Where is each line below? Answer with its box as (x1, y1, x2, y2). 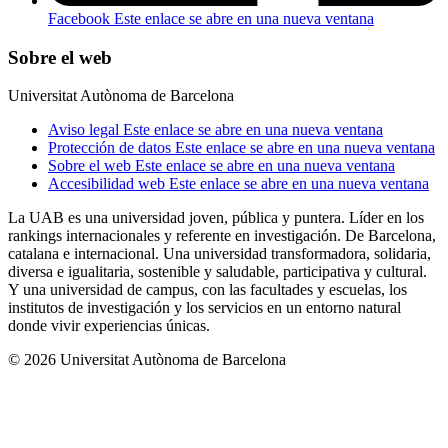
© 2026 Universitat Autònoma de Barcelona (8, 351, 286, 369)
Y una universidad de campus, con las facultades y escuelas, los (8, 281, 407, 299)
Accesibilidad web (48, 175, 169, 193)
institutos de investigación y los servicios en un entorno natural (8, 299, 401, 317)
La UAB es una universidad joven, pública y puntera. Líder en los (8, 209, 424, 227)
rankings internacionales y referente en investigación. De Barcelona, (8, 227, 436, 245)
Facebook (48, 10, 114, 28)
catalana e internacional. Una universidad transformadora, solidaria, (8, 245, 431, 263)
